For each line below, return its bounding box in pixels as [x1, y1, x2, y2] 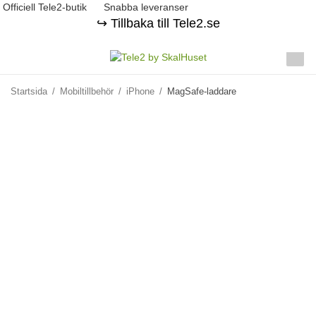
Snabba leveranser [101, 1, 188, 13]
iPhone [126, 86, 154, 97]
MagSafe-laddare [167, 86, 236, 97]
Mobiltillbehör [60, 86, 114, 97]
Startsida [11, 86, 47, 97]
